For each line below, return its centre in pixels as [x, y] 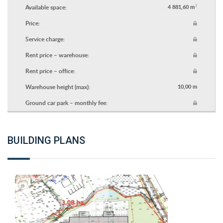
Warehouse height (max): [57, 87]
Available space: [46, 7]
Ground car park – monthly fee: [66, 103]
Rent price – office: [50, 71]
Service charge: [45, 39]
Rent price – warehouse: [57, 55]
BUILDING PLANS [46, 141]
